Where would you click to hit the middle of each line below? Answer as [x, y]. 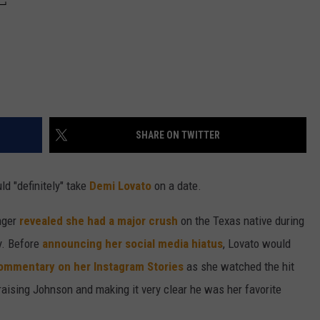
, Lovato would [257, 244]
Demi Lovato [120, 186]
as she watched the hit [239, 267]
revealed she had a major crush [99, 221]
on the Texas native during [241, 221]
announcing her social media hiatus [132, 244]
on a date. [176, 186]
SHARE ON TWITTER [178, 135]
